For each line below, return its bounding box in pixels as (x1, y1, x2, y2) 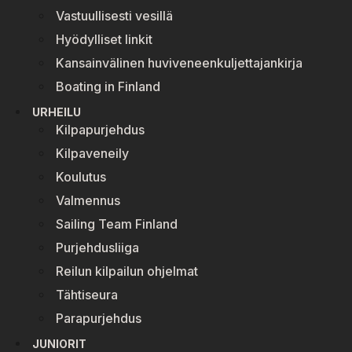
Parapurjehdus (56, 310, 141, 326)
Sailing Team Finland (56, 215, 178, 232)
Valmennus (56, 192, 120, 208)
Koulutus (56, 168, 106, 185)
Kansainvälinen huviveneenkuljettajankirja (56, 54, 302, 71)
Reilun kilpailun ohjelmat (56, 262, 198, 279)
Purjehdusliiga (56, 239, 139, 255)
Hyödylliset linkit (56, 31, 152, 47)
